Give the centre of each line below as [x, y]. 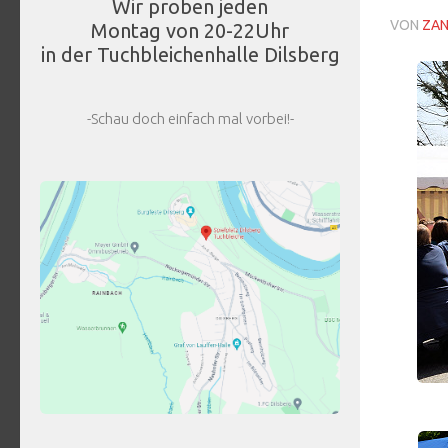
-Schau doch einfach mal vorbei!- [190, 119]
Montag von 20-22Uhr [190, 31]
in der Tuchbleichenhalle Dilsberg [190, 55]
